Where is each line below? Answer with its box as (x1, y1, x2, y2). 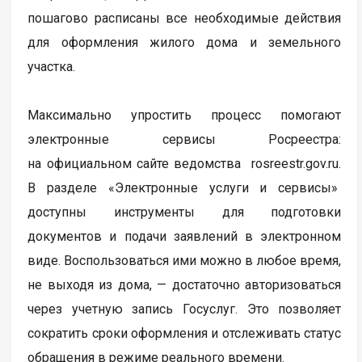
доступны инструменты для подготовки (27, 204, 342, 221)
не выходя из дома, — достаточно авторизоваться (27, 277, 342, 293)
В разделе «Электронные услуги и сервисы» (27, 180, 342, 196)
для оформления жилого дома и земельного (27, 35, 342, 51)
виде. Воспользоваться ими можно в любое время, (27, 253, 342, 269)
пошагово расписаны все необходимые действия (27, 11, 342, 27)
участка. (27, 59, 76, 75)
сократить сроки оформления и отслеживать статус (27, 326, 342, 342)
